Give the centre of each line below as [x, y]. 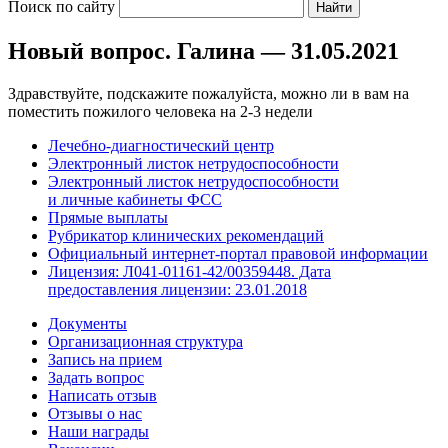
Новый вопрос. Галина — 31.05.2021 [203, 50]
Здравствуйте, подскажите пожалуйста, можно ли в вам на [208, 93]
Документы [87, 323]
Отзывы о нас [95, 413]
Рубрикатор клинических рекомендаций [186, 235]
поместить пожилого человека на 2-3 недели [160, 111]
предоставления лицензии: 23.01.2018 [177, 289]
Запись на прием [105, 359]
